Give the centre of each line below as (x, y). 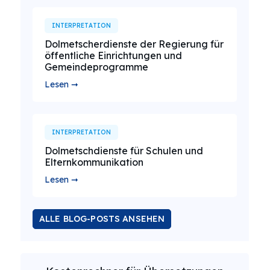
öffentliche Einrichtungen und (113, 55)
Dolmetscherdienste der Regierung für (134, 44)
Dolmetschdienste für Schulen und (124, 151)
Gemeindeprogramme (96, 67)
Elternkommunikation (94, 162)
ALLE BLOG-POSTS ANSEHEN (102, 219)
